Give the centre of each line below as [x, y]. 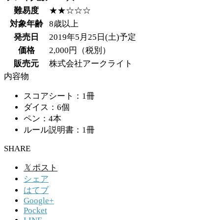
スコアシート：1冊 [59, 96]
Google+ [39, 200]
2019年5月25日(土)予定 [93, 37]
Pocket [35, 210]
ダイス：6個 [47, 107]
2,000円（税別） [80, 50]
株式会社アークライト [91, 63]
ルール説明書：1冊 [59, 130]
